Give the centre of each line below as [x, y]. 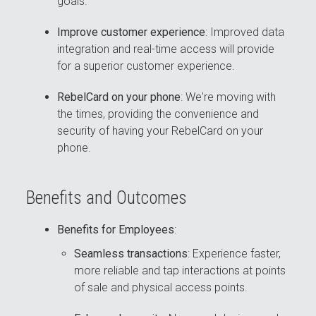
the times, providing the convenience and [158, 114]
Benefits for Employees [116, 230]
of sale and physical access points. [161, 288]
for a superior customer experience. [146, 66]
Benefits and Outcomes [107, 198]
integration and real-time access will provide [166, 49]
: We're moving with [229, 97]
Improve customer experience [132, 32]
